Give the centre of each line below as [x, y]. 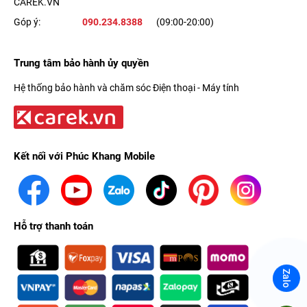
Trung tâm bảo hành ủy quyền [81, 63]
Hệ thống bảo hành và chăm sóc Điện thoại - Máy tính [126, 87]
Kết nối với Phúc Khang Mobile [84, 157]
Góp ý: [27, 22]
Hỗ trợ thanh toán [53, 226]
